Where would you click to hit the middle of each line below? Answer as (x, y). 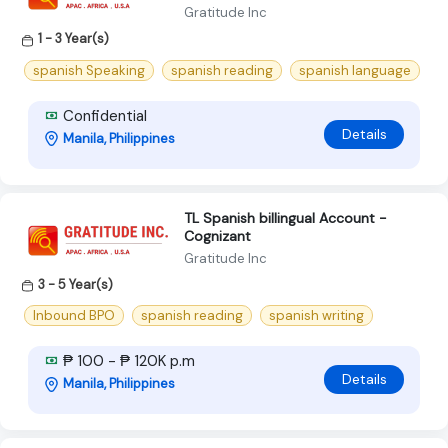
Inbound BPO (74, 315)
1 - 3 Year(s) (73, 39)
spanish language (355, 70)
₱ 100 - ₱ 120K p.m (127, 360)
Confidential (103, 115)
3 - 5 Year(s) (75, 284)
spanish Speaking (89, 70)
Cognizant (217, 235)
